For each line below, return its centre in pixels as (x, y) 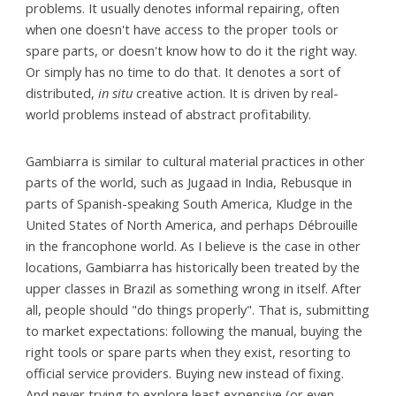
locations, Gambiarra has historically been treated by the (193, 267)
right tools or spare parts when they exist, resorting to (189, 352)
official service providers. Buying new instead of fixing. (185, 373)
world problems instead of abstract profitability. (169, 114)
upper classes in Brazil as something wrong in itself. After (194, 289)
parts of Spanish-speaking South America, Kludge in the (190, 204)
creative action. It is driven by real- (236, 92)
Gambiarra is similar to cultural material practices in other (196, 161)
